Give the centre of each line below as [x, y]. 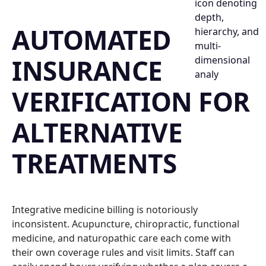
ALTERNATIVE [97, 132]
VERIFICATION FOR [131, 102]
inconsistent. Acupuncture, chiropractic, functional [126, 224]
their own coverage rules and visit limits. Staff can [123, 252]
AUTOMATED [92, 40]
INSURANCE [88, 71]
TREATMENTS [94, 163]
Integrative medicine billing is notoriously [105, 210]
